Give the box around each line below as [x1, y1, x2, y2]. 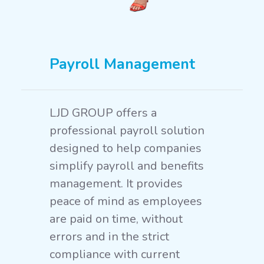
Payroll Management [49, 54, 195, 74]
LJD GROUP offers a [49, 105, 157, 121]
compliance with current [49, 246, 180, 262]
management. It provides [49, 176, 183, 192]
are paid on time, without [49, 211, 183, 227]
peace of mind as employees [49, 193, 202, 209]
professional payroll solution [49, 123, 204, 138]
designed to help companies [49, 140, 202, 156]
